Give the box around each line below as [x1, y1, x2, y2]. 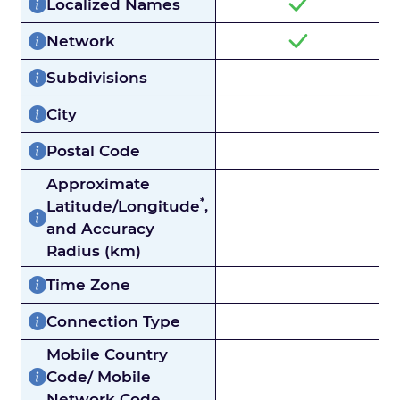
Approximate [46, 175, 150, 193]
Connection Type [46, 312, 180, 330]
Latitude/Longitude [46, 197, 200, 215]
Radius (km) [46, 242, 141, 260]
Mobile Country [46, 346, 168, 363]
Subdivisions [46, 68, 147, 87]
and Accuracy [46, 220, 154, 237]
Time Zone [46, 275, 130, 294]
